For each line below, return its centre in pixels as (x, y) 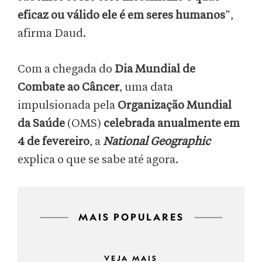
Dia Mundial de (154, 69)
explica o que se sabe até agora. (98, 160)
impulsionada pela (68, 106)
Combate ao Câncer (68, 87)
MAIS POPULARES (131, 217)
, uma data (146, 87)
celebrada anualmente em (170, 124)
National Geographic (157, 142)
